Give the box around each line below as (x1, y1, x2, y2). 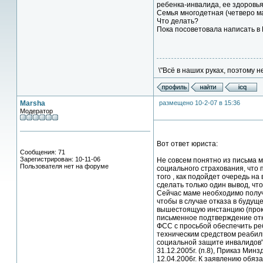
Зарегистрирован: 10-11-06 (20, 156, 100, 163)
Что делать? (157, 17, 198, 25)
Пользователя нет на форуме (20, 163, 109, 170)
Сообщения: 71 (20, 149, 65, 156)
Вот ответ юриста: (157, 140, 218, 148)
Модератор (20, 107, 53, 114)
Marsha (20, 99, 45, 107)
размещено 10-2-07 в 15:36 (159, 99, 240, 106)
